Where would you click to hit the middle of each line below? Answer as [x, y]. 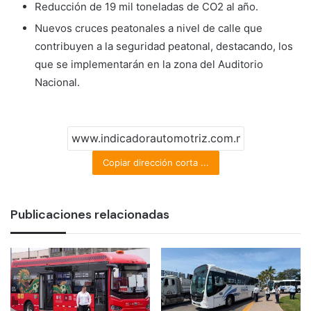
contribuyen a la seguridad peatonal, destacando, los [164, 46]
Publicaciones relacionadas [90, 214]
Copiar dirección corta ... [155, 162]
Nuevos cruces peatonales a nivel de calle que [149, 28]
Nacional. [57, 82]
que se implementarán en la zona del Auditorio [149, 64]
